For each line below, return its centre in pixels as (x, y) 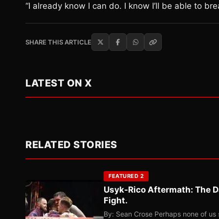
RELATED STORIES (71, 145)
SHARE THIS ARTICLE (58, 42)
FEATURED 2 (126, 176)
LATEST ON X (59, 83)
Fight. (116, 200)
